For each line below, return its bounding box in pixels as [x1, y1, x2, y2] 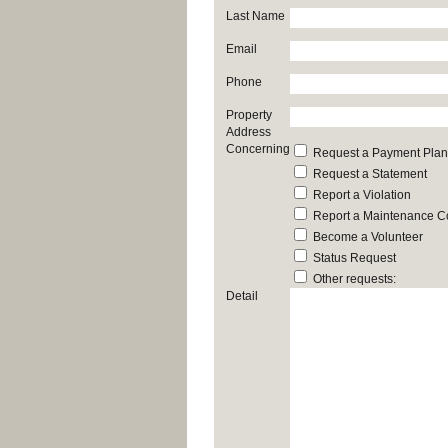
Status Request [313, 251, 396, 265]
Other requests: [313, 272, 396, 286]
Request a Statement [313, 167, 427, 181]
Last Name [226, 9, 285, 23]
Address [226, 125, 271, 139]
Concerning [226, 142, 290, 156]
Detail [226, 289, 258, 303]
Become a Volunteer [313, 230, 423, 244]
